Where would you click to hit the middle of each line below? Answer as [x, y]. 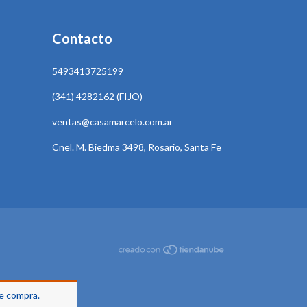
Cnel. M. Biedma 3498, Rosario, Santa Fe [137, 147]
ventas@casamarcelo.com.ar [112, 122]
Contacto [82, 39]
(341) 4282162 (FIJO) [97, 97]
